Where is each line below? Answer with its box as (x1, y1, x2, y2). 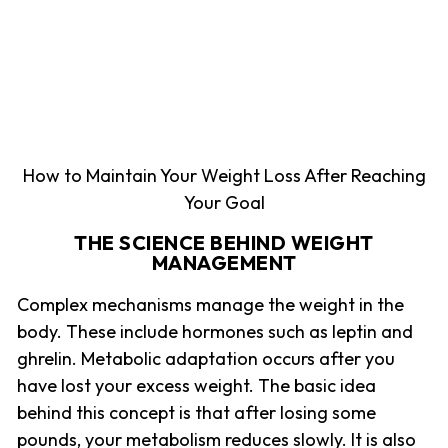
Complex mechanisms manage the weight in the (16, 292, 404, 316)
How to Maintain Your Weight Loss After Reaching (22, 164, 426, 187)
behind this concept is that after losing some (16, 400, 376, 424)
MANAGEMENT (151, 249, 297, 275)
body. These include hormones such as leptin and (16, 319, 413, 343)
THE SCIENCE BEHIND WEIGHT (74, 229, 374, 255)
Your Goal (183, 191, 265, 214)
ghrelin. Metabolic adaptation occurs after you (16, 346, 395, 370)
